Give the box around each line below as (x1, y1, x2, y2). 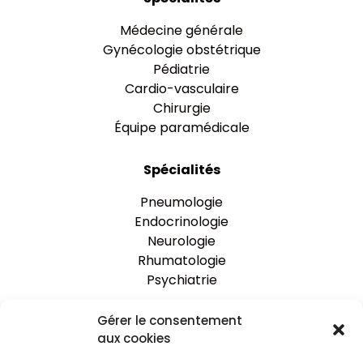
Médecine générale (120, 21, 243, 41)
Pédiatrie (153, 60, 210, 79)
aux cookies (97, 330, 171, 347)
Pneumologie (140, 193, 223, 212)
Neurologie (147, 232, 216, 251)
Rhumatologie (137, 251, 226, 271)
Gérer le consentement (97, 312, 242, 329)
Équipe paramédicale (113, 118, 250, 138)
